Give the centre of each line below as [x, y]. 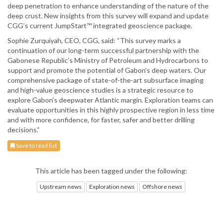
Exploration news [112, 186]
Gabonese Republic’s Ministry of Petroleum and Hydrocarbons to [108, 60]
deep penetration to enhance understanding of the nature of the [108, 6]
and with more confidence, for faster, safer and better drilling [101, 120]
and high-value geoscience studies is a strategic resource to [100, 90]
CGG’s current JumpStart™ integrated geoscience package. [100, 26]
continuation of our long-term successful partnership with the [103, 51]
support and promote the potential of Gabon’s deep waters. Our [107, 70]
